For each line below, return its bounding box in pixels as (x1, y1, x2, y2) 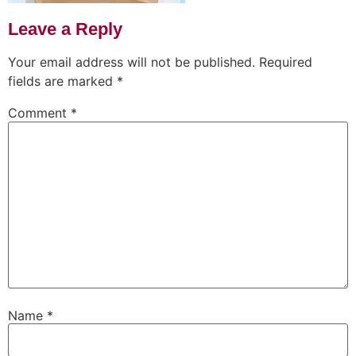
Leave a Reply (8, 19, 122, 40)
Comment (8, 105, 71, 122)
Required (259, 54, 312, 71)
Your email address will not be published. (8, 54, 255, 71)
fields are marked (8, 73, 117, 90)
